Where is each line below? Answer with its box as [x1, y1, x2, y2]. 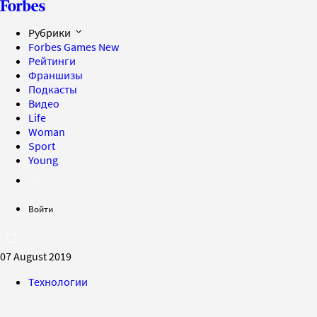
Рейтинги [28, 54, 76, 68]
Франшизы [28, 68, 83, 82]
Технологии [28, 275, 88, 289]
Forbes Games [28, 40, 98, 54]
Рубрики [28, 25, 73, 40]
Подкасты [28, 82, 77, 96]
